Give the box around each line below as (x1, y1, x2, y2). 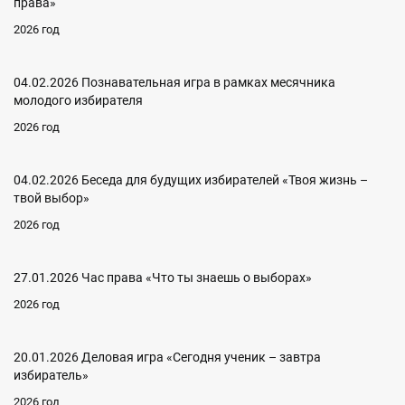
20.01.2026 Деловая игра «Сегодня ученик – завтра (14, 350, 321, 364)
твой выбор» (14, 191, 89, 205)
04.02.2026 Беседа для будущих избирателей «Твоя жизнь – (14, 173, 368, 187)
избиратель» (14, 368, 89, 382)
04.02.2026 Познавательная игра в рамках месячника (14, 75, 335, 89)
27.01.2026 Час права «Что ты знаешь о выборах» (14, 270, 312, 285)
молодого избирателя (14, 93, 143, 108)
